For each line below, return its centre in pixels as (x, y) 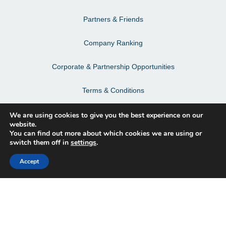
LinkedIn (113, 193)
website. (23, 124)
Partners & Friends (113, 19)
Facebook (113, 146)
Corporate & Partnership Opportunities (113, 66)
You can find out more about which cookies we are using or (106, 133)
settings (83, 143)
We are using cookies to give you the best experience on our (106, 115)
